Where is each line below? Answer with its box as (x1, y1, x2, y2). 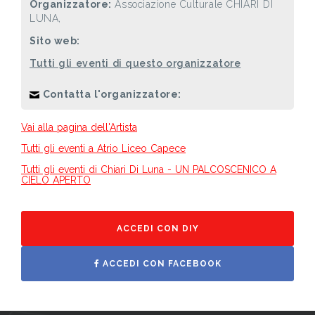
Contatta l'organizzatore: (39, 88, 181, 100)
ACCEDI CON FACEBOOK (99, 258, 221, 269)
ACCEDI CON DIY (116, 223, 199, 233)
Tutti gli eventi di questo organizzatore (30, 57, 241, 69)
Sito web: (30, 34, 81, 46)
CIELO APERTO (21, 174, 91, 186)
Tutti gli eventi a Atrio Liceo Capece (21, 142, 186, 154)
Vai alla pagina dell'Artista (21, 121, 137, 133)
